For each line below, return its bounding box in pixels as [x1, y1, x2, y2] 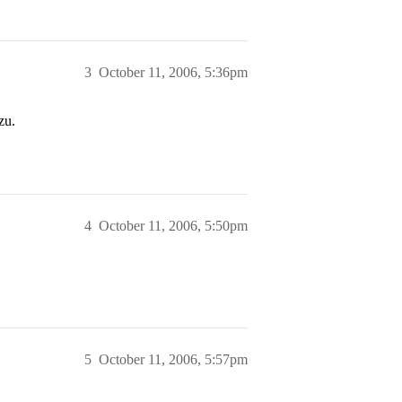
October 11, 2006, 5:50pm [99, 218, 248, 233]
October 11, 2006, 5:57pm [99, 352, 248, 367]
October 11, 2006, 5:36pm [99, 65, 248, 80]
